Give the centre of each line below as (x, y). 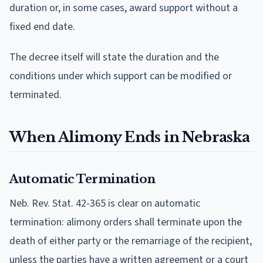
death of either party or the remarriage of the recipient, (131, 241)
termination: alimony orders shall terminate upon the (126, 222)
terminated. (36, 95)
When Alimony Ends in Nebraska (130, 137)
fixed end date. (42, 26)
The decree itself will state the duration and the (114, 57)
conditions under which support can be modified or (121, 76)
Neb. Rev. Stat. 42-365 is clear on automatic (105, 203)
